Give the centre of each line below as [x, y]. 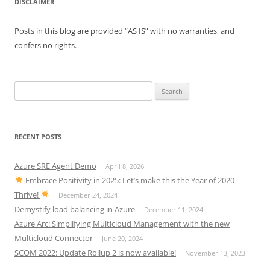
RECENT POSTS [38, 136]
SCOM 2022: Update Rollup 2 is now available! [95, 252]
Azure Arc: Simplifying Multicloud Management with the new [122, 223]
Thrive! [27, 194]
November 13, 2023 [215, 253]
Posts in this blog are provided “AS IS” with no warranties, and [124, 30]
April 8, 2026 [125, 166]
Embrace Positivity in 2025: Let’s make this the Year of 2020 [129, 180]
